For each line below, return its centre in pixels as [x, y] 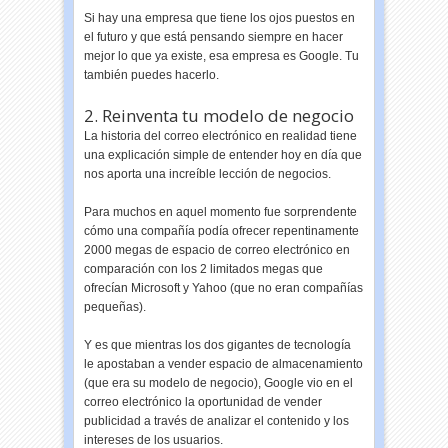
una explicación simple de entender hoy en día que [223, 155]
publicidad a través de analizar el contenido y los [217, 421]
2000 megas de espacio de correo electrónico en [217, 250]
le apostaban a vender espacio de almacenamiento [224, 364]
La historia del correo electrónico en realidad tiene [221, 136]
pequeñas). [115, 307]
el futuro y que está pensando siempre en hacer [214, 37]
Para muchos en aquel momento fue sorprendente [221, 212]
